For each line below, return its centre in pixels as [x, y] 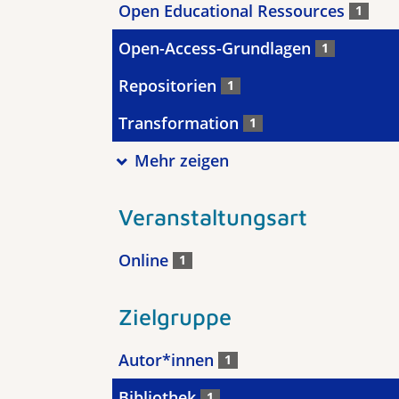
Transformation [181, 123]
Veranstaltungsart [213, 216]
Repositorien [170, 85]
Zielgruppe [175, 316]
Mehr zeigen [181, 160]
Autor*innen [168, 360]
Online [146, 260]
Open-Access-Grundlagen [217, 48]
